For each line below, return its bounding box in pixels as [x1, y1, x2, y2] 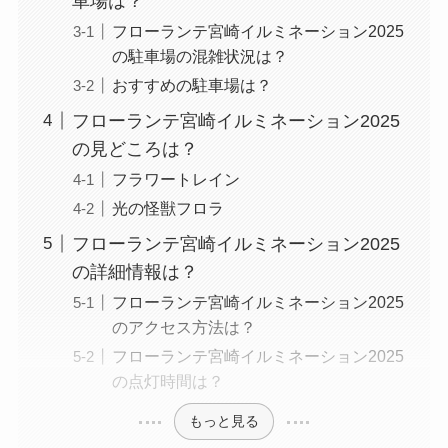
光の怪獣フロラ [111, 198, 224, 217]
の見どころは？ [71, 138, 198, 159]
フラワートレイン [111, 169, 240, 188]
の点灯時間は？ [111, 371, 224, 390]
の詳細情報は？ [71, 261, 198, 282]
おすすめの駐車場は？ [111, 75, 272, 94]
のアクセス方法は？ [111, 317, 256, 336]
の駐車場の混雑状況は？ [111, 46, 288, 65]
